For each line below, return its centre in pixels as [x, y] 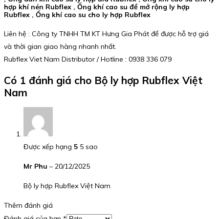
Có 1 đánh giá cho [49, 80]
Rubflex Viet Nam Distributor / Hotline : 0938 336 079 [88, 59]
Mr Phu [36, 166]
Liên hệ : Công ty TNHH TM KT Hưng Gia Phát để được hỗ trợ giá [106, 34]
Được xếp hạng [49, 146]
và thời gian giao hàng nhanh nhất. [60, 47]
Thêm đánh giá [28, 205]
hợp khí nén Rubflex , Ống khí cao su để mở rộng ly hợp [97, 7]
